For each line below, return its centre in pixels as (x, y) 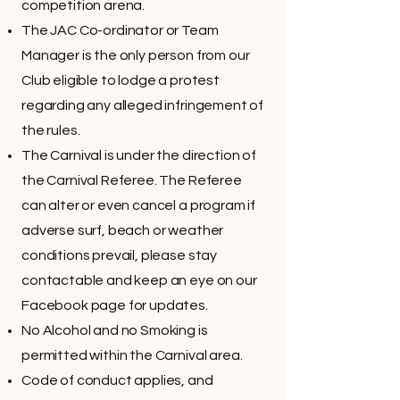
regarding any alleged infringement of (143, 105)
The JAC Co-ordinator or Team (120, 30)
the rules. (51, 130)
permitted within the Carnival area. (132, 355)
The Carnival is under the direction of (139, 155)
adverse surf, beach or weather (123, 230)
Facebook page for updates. (115, 305)
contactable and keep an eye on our (139, 280)
